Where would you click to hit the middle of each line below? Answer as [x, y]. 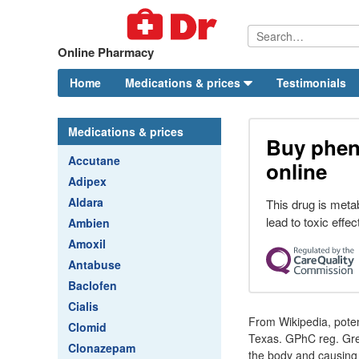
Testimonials [311, 83]
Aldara [86, 202]
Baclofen [93, 285]
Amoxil [87, 244]
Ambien [89, 223]
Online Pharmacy [106, 52]
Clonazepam [102, 348]
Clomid [87, 327]
